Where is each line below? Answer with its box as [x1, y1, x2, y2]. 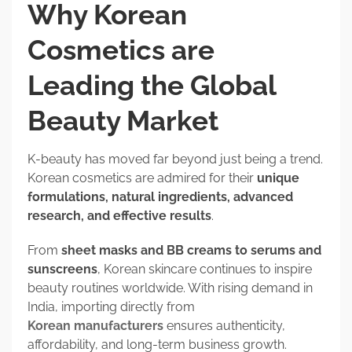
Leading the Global [27, 68, 276, 101]
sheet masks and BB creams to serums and [61, 242, 321, 258]
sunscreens [27, 261, 97, 277]
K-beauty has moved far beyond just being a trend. [27, 151, 323, 167]
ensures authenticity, [163, 317, 285, 333]
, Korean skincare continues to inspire [97, 261, 312, 277]
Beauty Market [27, 104, 218, 137]
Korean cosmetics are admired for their [27, 170, 257, 185]
